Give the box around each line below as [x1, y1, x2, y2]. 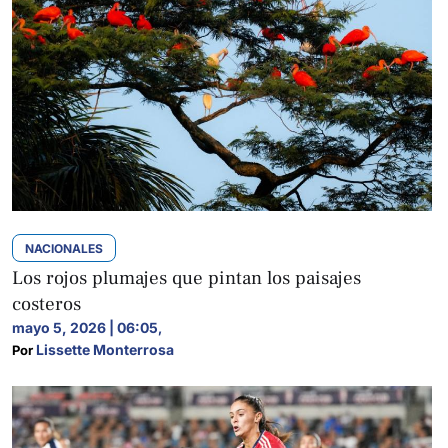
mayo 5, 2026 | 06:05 [12, 319, 158, 336]
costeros [12, 292, 81, 316]
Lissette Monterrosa [36, 341, 174, 358]
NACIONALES [25, 241, 103, 256]
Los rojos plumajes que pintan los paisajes [12, 266, 361, 290]
